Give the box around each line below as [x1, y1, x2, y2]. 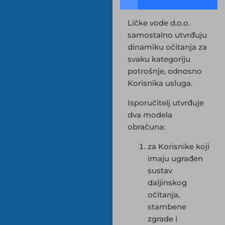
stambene [148, 202, 186, 212]
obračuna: [128, 122, 165, 132]
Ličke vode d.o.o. [128, 18, 190, 28]
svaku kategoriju [128, 54, 190, 64]
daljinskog [148, 178, 187, 188]
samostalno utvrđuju [128, 30, 207, 40]
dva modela [128, 110, 172, 120]
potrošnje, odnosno [128, 66, 202, 76]
